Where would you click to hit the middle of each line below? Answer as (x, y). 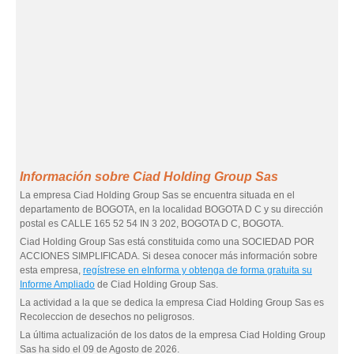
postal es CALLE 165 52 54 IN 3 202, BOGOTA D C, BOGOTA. (152, 224)
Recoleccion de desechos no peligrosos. (107, 317)
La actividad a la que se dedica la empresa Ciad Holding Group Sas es (172, 303)
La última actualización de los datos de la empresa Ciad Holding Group (173, 335)
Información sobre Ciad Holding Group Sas (149, 177)
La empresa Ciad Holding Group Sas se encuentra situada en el (157, 195)
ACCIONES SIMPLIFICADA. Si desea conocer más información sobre (169, 256)
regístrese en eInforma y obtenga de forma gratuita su (198, 270)
